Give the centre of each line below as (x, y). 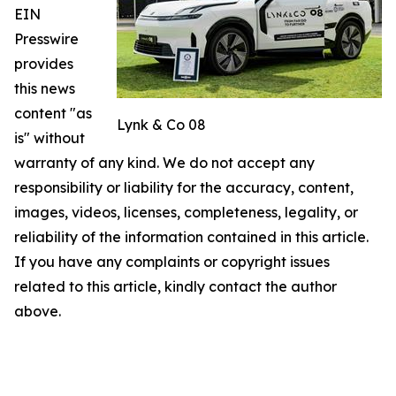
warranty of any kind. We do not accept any (164, 163)
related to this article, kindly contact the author (175, 287)
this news (45, 89)
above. (38, 312)
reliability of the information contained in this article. (191, 237)
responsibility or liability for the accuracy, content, (184, 188)
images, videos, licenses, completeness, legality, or (186, 213)
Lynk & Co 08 (161, 125)
